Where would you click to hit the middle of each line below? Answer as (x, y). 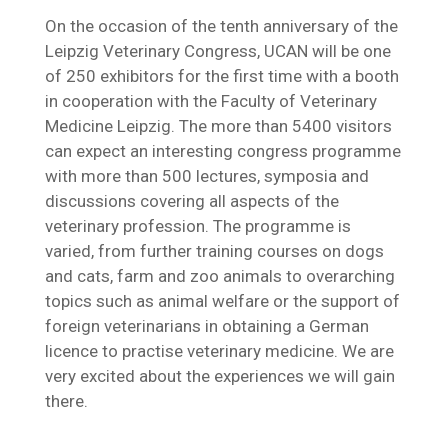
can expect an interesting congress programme (222, 151)
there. (66, 401)
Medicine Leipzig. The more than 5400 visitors (218, 126)
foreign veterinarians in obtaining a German (206, 326)
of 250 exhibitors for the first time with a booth (221, 76)
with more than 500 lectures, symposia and (206, 176)
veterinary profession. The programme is (197, 226)
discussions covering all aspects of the (191, 201)
